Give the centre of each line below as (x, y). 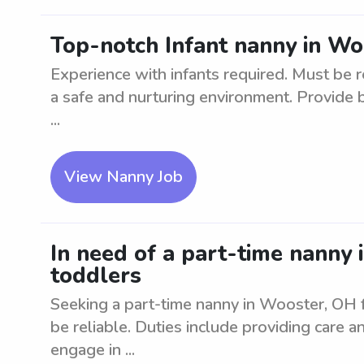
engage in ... (93, 350)
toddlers (96, 276)
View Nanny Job (123, 177)
